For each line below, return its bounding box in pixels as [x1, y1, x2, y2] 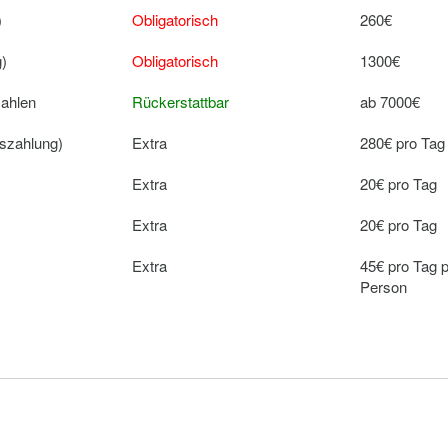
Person [360, 276, 408, 297]
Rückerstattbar [132, 91, 230, 112]
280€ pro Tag [360, 132, 446, 153]
